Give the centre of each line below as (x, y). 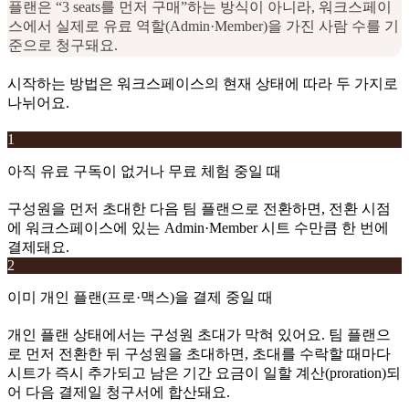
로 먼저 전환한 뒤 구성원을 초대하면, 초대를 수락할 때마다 (199, 353)
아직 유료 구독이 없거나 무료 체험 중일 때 (144, 171)
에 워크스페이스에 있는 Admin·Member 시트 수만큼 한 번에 (198, 227)
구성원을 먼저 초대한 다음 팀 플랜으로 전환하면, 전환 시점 (199, 208)
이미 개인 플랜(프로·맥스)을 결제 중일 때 (140, 297)
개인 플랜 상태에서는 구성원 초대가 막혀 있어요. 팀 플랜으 (199, 334)
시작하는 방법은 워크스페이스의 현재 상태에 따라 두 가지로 (203, 83)
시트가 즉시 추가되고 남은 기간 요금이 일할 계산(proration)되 (204, 372)
